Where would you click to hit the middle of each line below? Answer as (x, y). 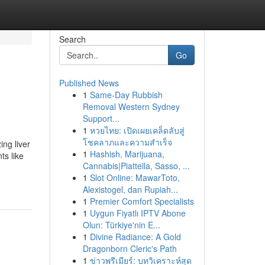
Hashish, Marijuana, (127, 154)
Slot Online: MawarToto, (135, 177)
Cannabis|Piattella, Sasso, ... (136, 166)
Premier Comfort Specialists (142, 201)
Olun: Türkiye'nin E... (121, 225)
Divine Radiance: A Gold (135, 237)
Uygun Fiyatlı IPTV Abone (138, 213)
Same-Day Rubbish (126, 95)
